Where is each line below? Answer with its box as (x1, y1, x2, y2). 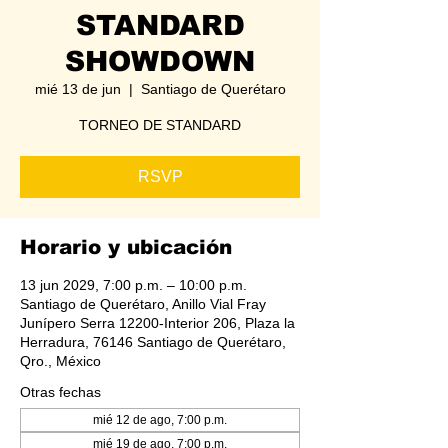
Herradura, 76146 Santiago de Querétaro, (20, 333, 286, 350)
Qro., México (20, 352, 101, 369)
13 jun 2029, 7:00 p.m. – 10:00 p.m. (20, 276, 247, 293)
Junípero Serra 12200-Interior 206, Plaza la (20, 314, 295, 331)
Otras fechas (20, 383, 101, 400)
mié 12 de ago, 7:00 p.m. (93, 412, 227, 427)
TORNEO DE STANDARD (79, 116, 241, 133)
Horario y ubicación (20, 235, 232, 258)
